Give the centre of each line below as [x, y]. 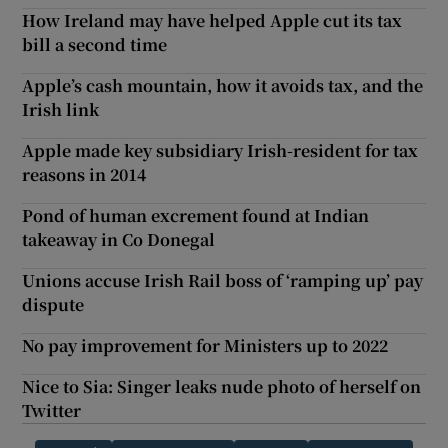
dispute [53, 304]
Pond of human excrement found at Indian [196, 215]
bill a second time [95, 44]
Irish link [61, 109]
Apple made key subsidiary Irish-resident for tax [220, 150]
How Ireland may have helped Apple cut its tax [212, 20]
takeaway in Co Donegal [119, 239]
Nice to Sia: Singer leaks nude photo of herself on [222, 386]
